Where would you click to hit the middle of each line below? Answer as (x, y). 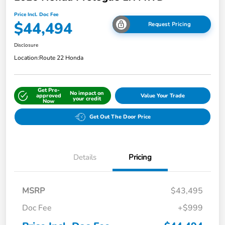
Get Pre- (48, 90)
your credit (87, 98)
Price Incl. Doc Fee (36, 15)
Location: (27, 58)
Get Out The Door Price (120, 117)
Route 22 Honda (61, 58)
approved (48, 96)
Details (85, 157)
